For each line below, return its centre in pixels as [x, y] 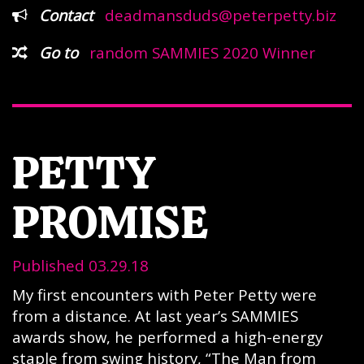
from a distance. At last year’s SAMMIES [155, 316]
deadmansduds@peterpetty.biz [221, 15]
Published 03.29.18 [80, 265]
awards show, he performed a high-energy [167, 337]
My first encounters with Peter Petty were [165, 295]
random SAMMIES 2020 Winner [202, 52]
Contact [66, 15]
